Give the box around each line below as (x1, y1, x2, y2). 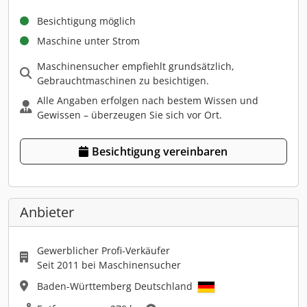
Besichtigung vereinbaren (91, 143, 228, 159)
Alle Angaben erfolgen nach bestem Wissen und (37, 93, 258, 107)
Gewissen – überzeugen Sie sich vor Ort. (37, 108, 222, 121)
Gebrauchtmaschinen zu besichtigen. (37, 73, 209, 87)
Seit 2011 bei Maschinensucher (37, 258, 181, 271)
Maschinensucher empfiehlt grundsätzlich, (37, 59, 234, 73)
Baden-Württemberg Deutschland (37, 279, 195, 293)
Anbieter (20, 202, 74, 221)
